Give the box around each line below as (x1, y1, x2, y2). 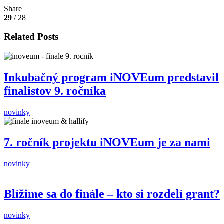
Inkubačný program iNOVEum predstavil (4, 70, 219, 84)
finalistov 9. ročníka (4, 84, 106, 97)
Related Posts (4, 31, 58, 42)
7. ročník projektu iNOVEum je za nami (4, 135, 210, 149)
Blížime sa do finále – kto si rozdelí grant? (4, 187, 220, 200)
